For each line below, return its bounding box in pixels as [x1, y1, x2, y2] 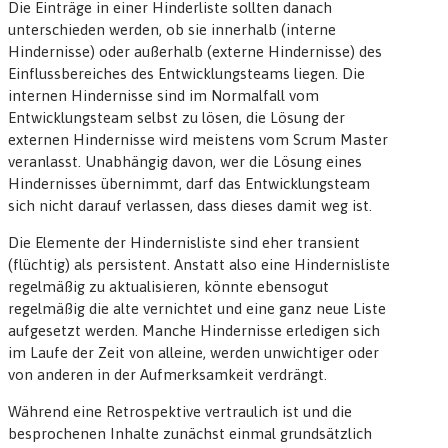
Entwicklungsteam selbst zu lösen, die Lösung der [8, 109, 345, 127]
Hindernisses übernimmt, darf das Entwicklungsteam [8, 175, 370, 193]
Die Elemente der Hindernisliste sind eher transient [8, 234, 360, 252]
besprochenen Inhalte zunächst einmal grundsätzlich [8, 425, 372, 443]
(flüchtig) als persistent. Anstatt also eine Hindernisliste [8, 256, 390, 274]
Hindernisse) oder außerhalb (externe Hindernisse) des [8, 43, 382, 61]
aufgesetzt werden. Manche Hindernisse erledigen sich [8, 322, 380, 340]
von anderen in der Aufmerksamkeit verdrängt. [8, 366, 327, 384]
